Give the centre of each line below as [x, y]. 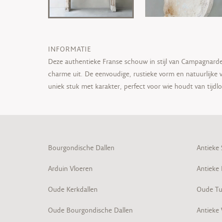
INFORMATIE [70, 49]
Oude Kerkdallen [73, 190]
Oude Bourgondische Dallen [90, 210]
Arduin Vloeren [70, 169]
